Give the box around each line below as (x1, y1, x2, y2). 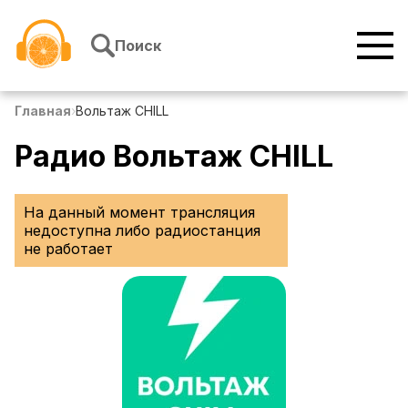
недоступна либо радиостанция (24, 220, 260, 240)
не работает (24, 239, 113, 258)
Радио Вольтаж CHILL (15, 138, 333, 175)
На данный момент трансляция (24, 202, 255, 221)
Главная (15, 103, 71, 118)
